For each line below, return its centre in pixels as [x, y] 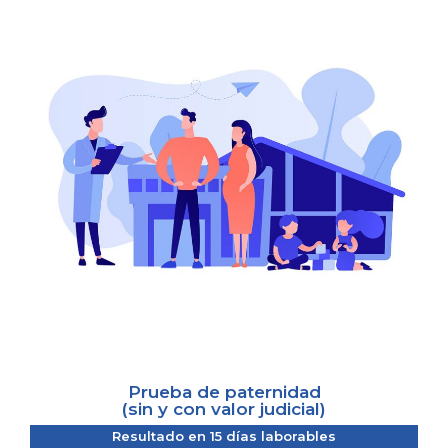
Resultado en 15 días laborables [224, 436]
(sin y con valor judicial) [224, 409]
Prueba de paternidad [224, 392]
